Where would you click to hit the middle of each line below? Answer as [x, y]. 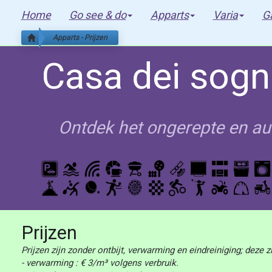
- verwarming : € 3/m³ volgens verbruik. [100, 263]
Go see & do [97, 15]
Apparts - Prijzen [80, 37]
